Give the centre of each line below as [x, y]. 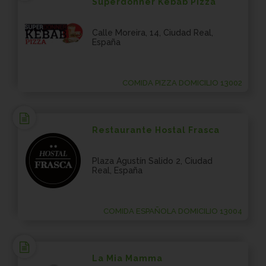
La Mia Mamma [127, 258]
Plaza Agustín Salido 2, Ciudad [152, 161]
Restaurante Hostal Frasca [156, 130]
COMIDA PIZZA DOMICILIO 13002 [182, 83]
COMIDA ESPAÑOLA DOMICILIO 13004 [173, 211]
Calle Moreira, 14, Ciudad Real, [153, 33]
